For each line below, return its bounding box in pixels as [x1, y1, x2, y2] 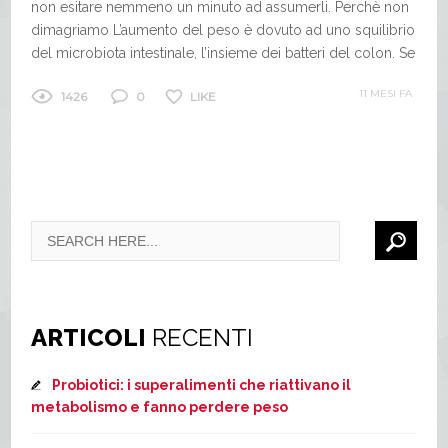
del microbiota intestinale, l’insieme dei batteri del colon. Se [31, 44, 416, 61]
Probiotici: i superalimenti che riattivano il [52, 376, 352, 393]
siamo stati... [31, 67, 109, 84]
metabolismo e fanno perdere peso [31, 398, 289, 415]
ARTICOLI [31, 322, 147, 352]
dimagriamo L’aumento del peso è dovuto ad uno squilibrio [31, 21, 416, 38]
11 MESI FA [358, 86, 412, 100]
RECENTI [146, 322, 254, 352]
